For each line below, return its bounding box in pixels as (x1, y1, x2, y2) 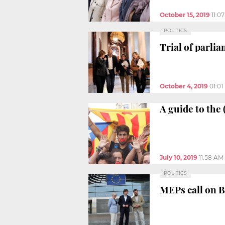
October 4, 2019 (160, 82, 208, 90)
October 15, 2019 (160, 11, 210, 19)
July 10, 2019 (160, 153, 197, 161)
